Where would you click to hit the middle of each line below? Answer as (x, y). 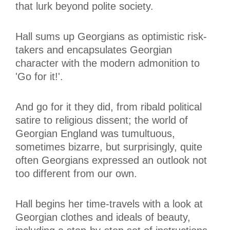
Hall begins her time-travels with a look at (109, 204)
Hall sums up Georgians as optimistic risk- (111, 36)
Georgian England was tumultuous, (95, 133)
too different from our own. (76, 173)
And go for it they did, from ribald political (109, 107)
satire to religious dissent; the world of (102, 120)
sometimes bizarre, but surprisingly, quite (109, 147)
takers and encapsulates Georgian (94, 50)
